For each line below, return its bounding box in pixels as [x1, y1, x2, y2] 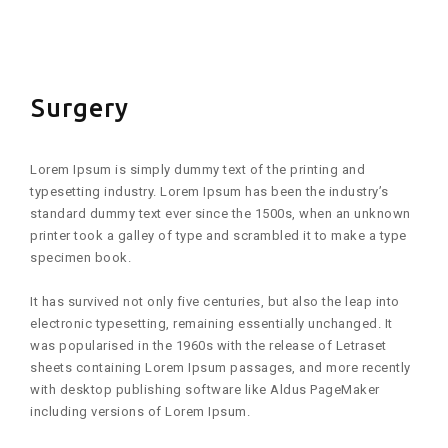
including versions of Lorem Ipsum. [30, 404, 250, 419]
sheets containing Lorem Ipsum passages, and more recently [30, 360, 411, 375]
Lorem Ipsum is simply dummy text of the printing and [30, 162, 365, 177]
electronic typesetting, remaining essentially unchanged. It [30, 316, 393, 331]
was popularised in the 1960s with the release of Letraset [30, 338, 387, 353]
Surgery [31, 94, 129, 122]
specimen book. [30, 250, 131, 265]
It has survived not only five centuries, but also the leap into [30, 294, 400, 309]
